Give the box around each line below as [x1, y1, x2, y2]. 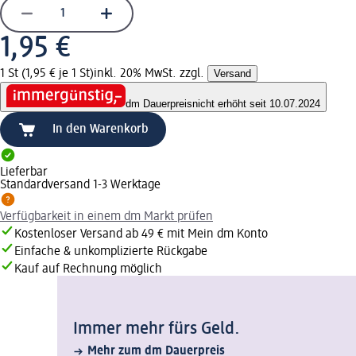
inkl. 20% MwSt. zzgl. [94, 67, 207, 80]
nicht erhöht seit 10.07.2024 [192, 98, 320, 110]
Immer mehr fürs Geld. [73, 320, 240, 339]
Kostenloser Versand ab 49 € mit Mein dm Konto [14, 228, 268, 242]
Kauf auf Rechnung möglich [14, 263, 162, 277]
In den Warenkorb [52, 123, 149, 137]
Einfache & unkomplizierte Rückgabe [14, 246, 207, 259]
